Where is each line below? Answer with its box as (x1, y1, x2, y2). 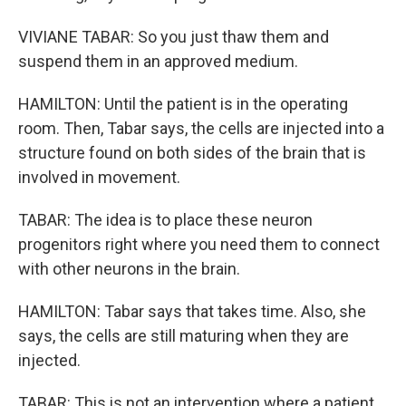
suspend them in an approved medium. (18, 52, 298, 71)
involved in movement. (18, 168, 180, 187)
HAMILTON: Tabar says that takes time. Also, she (18, 302, 366, 321)
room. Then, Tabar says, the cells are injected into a (18, 119, 384, 138)
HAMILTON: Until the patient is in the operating (18, 94, 348, 113)
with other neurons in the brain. (18, 259, 240, 278)
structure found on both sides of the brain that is (18, 143, 366, 162)
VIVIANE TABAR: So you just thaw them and (18, 27, 329, 46)
